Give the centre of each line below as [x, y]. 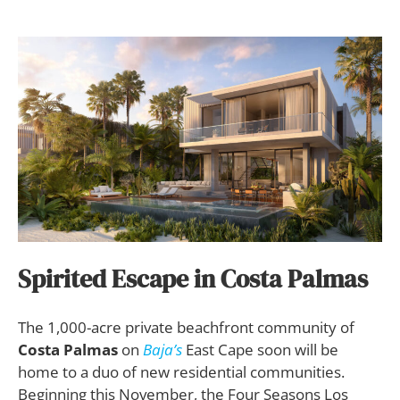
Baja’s [162, 349]
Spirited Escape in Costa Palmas [193, 278]
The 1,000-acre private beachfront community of [186, 327]
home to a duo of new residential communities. [181, 371]
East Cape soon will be [260, 349]
